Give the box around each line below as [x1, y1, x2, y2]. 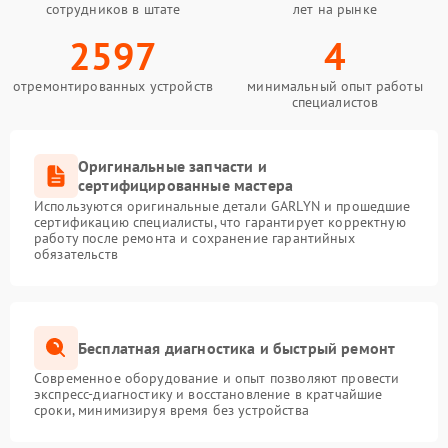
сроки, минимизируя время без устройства [34, 401, 309, 420]
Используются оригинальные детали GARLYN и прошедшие [34, 197, 411, 216]
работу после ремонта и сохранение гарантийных [34, 229, 355, 248]
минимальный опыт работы [247, 77, 423, 96]
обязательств [34, 245, 118, 264]
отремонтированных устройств [12, 77, 214, 96]
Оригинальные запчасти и [78, 156, 267, 177]
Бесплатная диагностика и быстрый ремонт [78, 337, 396, 358]
